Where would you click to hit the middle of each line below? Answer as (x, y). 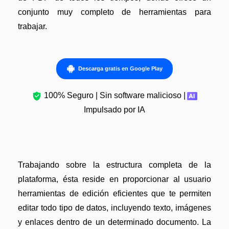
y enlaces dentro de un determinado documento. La (114, 222)
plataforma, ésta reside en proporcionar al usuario (114, 179)
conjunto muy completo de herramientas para (114, 12)
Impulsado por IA (114, 110)
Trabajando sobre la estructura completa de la (114, 165)
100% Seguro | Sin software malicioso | (114, 96)
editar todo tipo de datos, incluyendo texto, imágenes (114, 208)
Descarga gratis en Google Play (121, 68)
